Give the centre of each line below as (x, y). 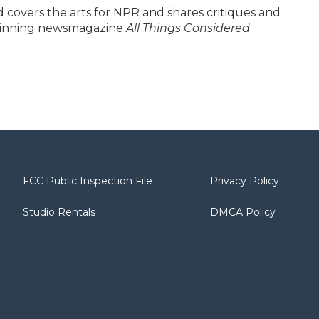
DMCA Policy (243, 213)
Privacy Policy (245, 181)
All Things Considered (188, 28)
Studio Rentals (59, 213)
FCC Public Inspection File (88, 181)
